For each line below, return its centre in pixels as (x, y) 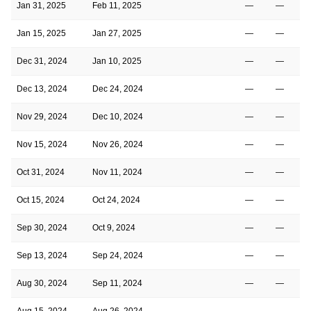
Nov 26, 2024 (118, 144)
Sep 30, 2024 (42, 227)
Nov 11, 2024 (117, 172)
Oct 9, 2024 (114, 227)
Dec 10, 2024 (118, 116)
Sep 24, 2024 (118, 255)
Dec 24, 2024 (118, 89)
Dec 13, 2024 (42, 89)
